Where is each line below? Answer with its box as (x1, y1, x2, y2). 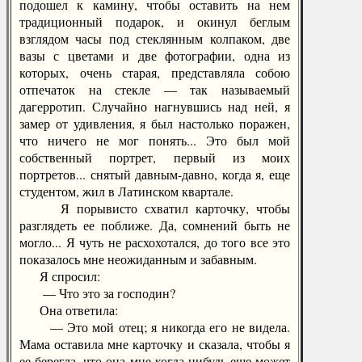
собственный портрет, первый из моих (19, 149, 290, 166)
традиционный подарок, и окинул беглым (19, 13, 290, 30)
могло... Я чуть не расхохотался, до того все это (19, 234, 290, 250)
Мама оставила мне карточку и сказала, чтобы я (19, 335, 290, 352)
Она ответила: (19, 301, 118, 318)
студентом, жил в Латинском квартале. (19, 183, 234, 200)
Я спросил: (19, 267, 100, 284)
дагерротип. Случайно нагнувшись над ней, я (19, 98, 290, 115)
